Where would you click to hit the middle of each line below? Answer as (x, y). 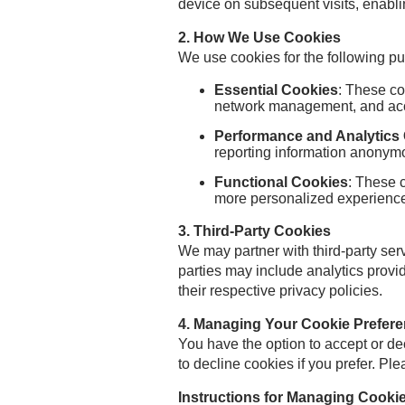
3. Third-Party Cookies (254, 231)
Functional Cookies (281, 183)
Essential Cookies (276, 90)
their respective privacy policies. (280, 291)
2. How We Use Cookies (259, 38)
